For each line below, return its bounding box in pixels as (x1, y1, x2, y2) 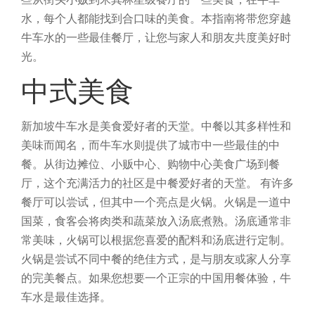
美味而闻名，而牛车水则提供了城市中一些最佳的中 (21, 139, 280, 151)
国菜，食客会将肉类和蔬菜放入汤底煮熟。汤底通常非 (21, 214, 291, 227)
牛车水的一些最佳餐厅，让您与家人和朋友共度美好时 (21, 31, 291, 44)
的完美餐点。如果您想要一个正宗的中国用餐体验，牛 (21, 271, 291, 284)
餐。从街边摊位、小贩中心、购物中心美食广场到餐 (21, 157, 280, 170)
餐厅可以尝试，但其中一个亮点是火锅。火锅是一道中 (21, 195, 291, 208)
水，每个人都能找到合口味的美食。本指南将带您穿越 (21, 12, 291, 25)
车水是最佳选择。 (21, 290, 111, 303)
